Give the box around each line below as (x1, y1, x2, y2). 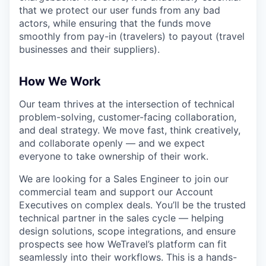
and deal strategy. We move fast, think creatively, (19, 124, 240, 137)
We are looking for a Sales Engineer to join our (19, 173, 229, 185)
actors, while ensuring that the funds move (19, 17, 211, 30)
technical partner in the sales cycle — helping (19, 212, 224, 224)
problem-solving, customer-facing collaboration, (19, 111, 236, 123)
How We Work (19, 74, 101, 89)
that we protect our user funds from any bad (19, 4, 220, 17)
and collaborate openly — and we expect (19, 137, 205, 150)
